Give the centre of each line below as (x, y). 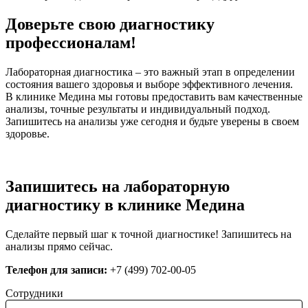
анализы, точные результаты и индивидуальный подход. (138, 109)
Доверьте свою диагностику (110, 24)
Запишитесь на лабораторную (118, 187)
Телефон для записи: (56, 270)
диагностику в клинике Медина (125, 205)
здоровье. (27, 134)
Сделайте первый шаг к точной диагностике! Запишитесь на (148, 234)
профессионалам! (71, 43)
